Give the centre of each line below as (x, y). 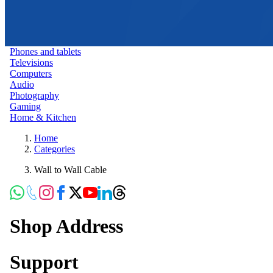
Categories (55, 149)
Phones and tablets (45, 51)
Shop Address (66, 226)
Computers (31, 73)
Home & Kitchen (43, 117)
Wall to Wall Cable (70, 169)
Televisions (31, 62)
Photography (34, 95)
